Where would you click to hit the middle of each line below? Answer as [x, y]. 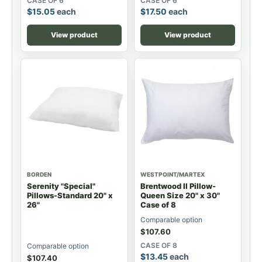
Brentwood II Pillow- [178, 186]
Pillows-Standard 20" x [70, 195]
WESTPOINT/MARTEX [173, 174]
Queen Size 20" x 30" [180, 195]
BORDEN [39, 174]
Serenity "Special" [61, 186]
